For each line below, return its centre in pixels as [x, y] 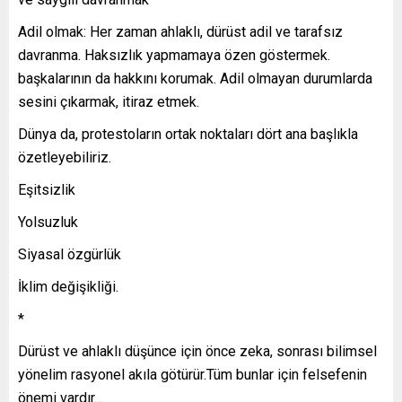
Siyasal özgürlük [70, 255]
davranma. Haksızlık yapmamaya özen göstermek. [174, 56]
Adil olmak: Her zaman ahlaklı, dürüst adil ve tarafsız [180, 32]
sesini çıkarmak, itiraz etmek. [109, 102]
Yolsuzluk [48, 223]
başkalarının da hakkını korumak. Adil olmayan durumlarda [195, 79]
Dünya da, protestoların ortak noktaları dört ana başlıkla [188, 135]
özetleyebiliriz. [65, 158]
